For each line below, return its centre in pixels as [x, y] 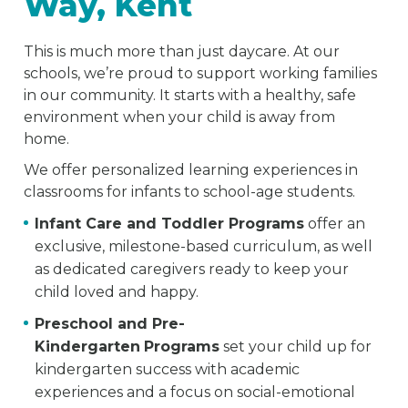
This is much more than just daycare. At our [182, 52]
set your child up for [296, 347]
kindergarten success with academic [168, 370]
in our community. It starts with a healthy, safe [190, 96]
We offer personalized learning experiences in [191, 170]
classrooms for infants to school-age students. [190, 192]
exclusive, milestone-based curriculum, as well [204, 247]
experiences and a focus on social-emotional [195, 393]
